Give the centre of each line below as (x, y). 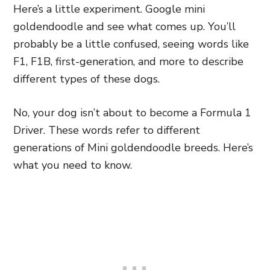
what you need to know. (73, 165)
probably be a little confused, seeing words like (131, 44)
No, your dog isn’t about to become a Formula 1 (132, 113)
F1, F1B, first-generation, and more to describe (128, 61)
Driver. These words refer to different (107, 130)
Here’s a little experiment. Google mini (109, 9)
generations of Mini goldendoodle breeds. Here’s (133, 148)
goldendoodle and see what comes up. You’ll (124, 27)
